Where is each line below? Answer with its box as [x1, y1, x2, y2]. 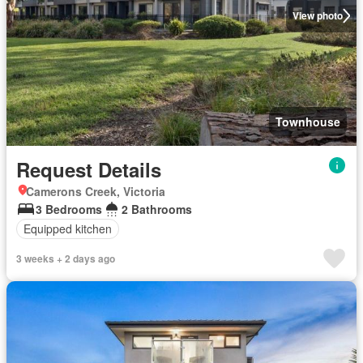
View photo [292, 8, 343, 23]
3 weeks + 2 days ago [16, 250, 115, 266]
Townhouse [275, 113, 340, 130]
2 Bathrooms [122, 200, 192, 217]
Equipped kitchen [23, 220, 112, 237]
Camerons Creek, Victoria [26, 182, 165, 199]
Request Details [16, 155, 161, 183]
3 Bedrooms [36, 200, 102, 217]
